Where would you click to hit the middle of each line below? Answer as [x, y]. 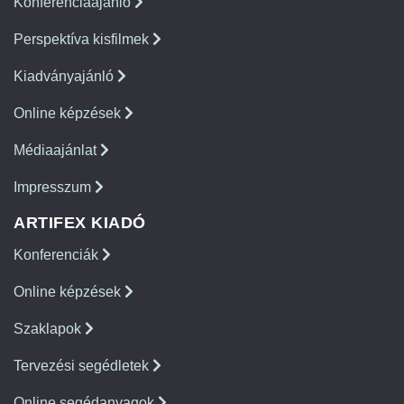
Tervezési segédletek [83, 366]
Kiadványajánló [65, 77]
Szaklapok [49, 329]
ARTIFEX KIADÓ [80, 223]
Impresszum [54, 188]
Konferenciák [58, 255]
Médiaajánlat [57, 151]
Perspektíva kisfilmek [83, 40]
